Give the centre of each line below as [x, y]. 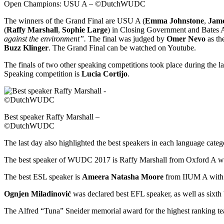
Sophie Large [85, 29]
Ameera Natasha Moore [123, 176]
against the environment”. [46, 38]
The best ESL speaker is [43, 176]
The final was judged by [127, 38]
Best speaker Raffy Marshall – [52, 116]
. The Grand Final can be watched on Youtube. [122, 47]
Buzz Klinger [26, 47]
